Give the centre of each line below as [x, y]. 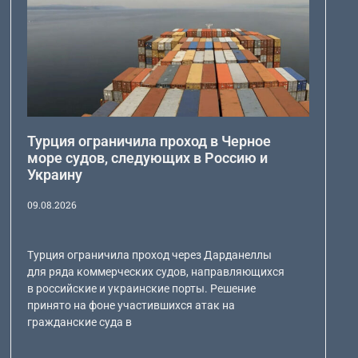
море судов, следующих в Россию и [147, 158]
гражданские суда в [79, 322]
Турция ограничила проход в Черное [149, 141]
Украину [54, 175]
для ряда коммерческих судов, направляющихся [155, 272]
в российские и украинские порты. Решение [141, 289]
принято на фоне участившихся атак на [131, 306]
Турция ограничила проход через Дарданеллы [149, 255]
